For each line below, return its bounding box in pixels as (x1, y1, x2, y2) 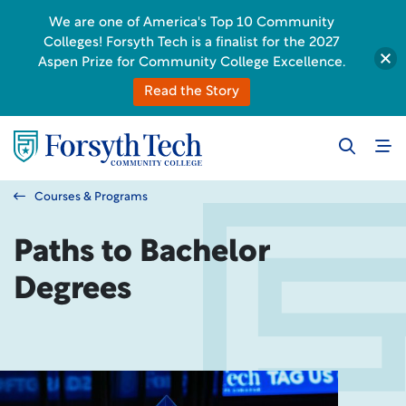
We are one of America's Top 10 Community (49, 16, 334, 30)
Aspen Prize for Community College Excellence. (38, 56, 345, 70)
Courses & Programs (34, 191, 148, 203)
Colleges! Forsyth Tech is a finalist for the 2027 (43, 36, 340, 50)
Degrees (14, 275, 131, 306)
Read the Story (144, 85, 239, 99)
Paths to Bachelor (14, 237, 269, 269)
